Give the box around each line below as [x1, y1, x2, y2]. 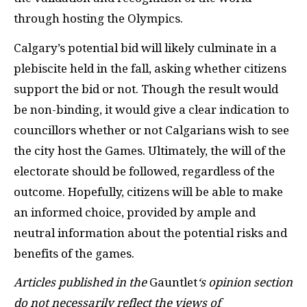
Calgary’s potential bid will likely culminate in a [14, 40, 277, 55]
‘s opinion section [197, 275, 293, 289]
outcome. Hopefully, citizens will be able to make [14, 184, 283, 199]
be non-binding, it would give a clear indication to [14, 102, 289, 116]
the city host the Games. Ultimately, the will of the [14, 143, 286, 158]
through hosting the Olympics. [14, 12, 183, 25]
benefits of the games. [14, 246, 134, 260]
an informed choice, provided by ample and [14, 205, 256, 219]
